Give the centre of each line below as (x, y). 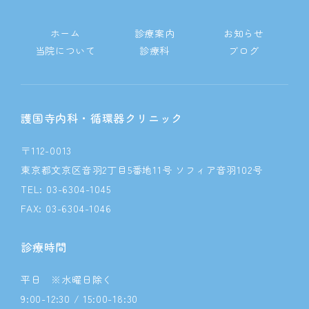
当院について (65, 50)
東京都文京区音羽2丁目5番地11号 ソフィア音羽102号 (142, 169)
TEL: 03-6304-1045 (66, 189)
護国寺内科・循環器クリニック (102, 118)
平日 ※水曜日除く (67, 279)
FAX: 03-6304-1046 (66, 208)
